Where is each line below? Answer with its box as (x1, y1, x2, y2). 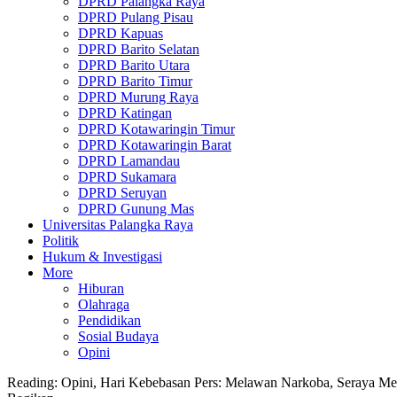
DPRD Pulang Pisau (78, 10, 193, 25)
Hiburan (78, 281, 124, 296)
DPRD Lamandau (78, 153, 180, 168)
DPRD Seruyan (78, 185, 167, 200)
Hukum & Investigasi (43, 249, 162, 264)
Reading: (7, 375, 58, 390)
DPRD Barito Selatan (78, 42, 199, 57)
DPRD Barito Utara (78, 58, 190, 73)
